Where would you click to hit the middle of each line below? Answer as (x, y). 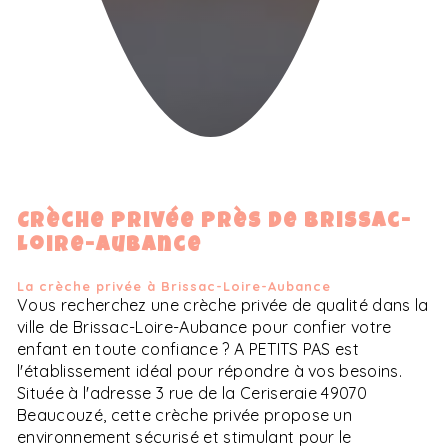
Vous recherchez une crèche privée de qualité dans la (223, 305)
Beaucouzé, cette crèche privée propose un (185, 415)
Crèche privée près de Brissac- (214, 222)
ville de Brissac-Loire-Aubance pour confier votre (204, 327)
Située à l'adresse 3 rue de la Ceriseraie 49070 (192, 393)
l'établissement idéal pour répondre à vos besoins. (210, 371)
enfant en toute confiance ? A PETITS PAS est (188, 349)
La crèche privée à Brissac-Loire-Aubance (174, 286)
